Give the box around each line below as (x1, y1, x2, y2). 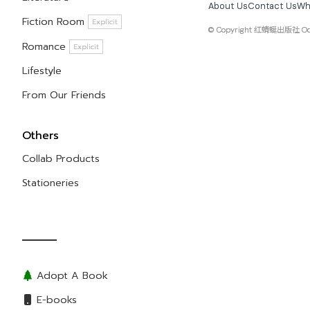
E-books (33, 291, 77, 307)
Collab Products (22, 150, 100, 166)
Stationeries (22, 175, 79, 191)
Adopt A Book (33, 267, 108, 283)
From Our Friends (22, 87, 106, 103)
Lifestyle (22, 63, 62, 79)
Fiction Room (22, 14, 88, 30)
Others (22, 127, 59, 144)
